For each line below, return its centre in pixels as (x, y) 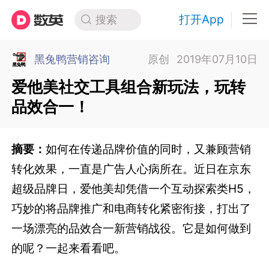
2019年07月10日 (217, 59)
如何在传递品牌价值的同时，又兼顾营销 (149, 149)
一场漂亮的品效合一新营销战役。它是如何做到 (131, 228)
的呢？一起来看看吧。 (69, 248)
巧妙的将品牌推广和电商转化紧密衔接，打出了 (131, 209)
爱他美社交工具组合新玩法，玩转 (129, 86)
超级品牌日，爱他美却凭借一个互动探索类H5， (134, 189)
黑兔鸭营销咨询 (72, 59)
